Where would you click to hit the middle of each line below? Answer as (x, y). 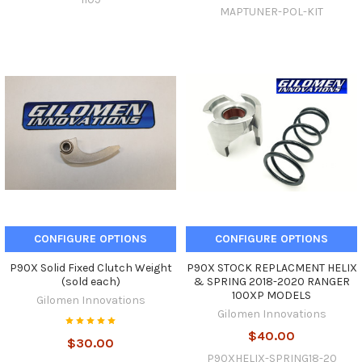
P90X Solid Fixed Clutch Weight (90, 268)
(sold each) (90, 282)
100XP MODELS (271, 296)
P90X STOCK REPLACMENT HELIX (271, 268)
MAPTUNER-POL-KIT (271, 12)
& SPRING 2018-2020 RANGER (271, 282)
